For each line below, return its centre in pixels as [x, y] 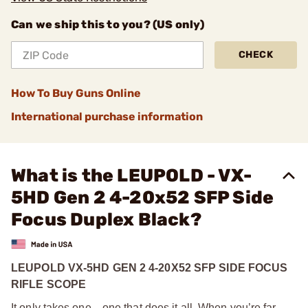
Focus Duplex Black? [106, 220]
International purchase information [107, 117]
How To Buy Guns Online [76, 93]
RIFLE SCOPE [49, 284]
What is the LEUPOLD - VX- [132, 176]
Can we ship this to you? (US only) [108, 24]
